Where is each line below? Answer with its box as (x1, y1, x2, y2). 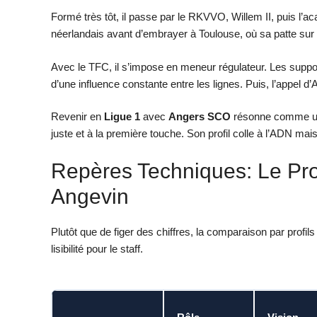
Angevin (51, 184, 129, 208)
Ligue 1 (104, 110, 140, 123)
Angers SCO (168, 110, 231, 123)
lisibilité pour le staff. (51, 242, 143, 255)
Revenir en (51, 110, 104, 123)
